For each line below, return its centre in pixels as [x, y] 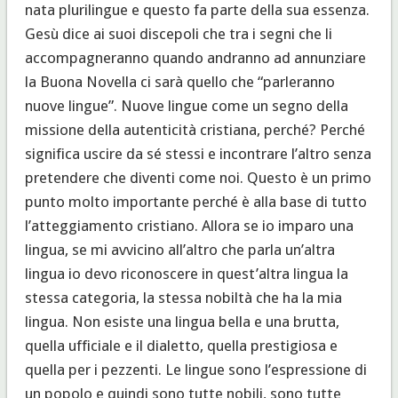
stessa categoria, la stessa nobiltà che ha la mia [183, 297]
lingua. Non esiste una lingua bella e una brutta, [182, 321]
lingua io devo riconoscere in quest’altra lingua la [186, 273]
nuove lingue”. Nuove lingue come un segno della [186, 105]
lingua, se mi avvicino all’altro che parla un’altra [179, 249]
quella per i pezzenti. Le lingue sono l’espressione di [195, 369]
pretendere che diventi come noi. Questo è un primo [198, 177]
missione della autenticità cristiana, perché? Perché [195, 129]
